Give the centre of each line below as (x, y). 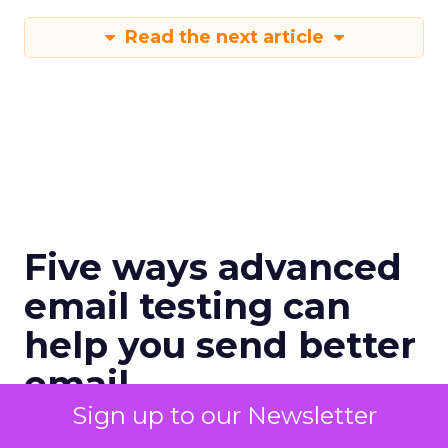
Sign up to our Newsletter (224, 415)
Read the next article (224, 37)
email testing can (187, 306)
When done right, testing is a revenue (223, 428)
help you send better (220, 345)
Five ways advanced (213, 267)
